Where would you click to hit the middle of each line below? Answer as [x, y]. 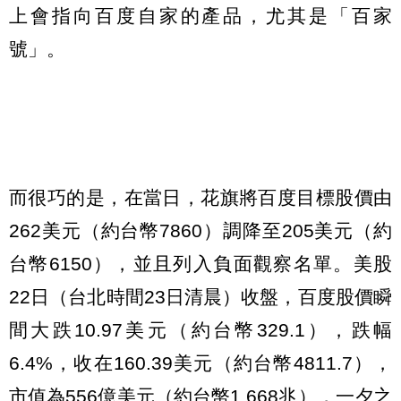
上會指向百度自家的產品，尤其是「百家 [200, 16]
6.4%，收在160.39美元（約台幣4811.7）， [200, 363]
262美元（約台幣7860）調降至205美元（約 [200, 231]
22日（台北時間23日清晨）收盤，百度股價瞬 [200, 297]
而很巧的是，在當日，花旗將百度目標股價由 [200, 198]
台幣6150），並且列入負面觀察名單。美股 [200, 264]
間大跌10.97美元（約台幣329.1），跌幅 [200, 330]
